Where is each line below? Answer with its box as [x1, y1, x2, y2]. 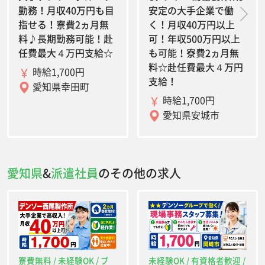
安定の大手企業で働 [148, 2, 234, 17]
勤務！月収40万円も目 [18, 2, 114, 17]
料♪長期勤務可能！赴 [18, 31, 113, 46]
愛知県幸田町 [30, 79, 89, 93]
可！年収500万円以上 [148, 31, 240, 46]
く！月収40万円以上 [148, 17, 235, 31]
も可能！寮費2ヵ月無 [148, 45, 239, 60]
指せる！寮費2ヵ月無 [18, 17, 109, 31]
